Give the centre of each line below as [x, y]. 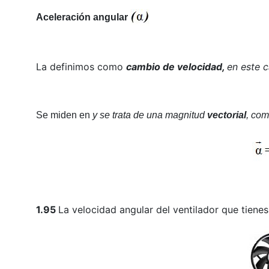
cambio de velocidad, [176, 67]
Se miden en [64, 115]
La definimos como [81, 67]
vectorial [226, 115]
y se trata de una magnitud [150, 115]
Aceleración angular [83, 17]
